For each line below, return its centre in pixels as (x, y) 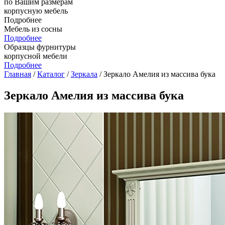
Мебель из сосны (33, 29)
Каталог (51, 74)
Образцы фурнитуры (40, 47)
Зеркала (84, 74)
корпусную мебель (36, 11)
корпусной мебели (36, 56)
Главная (18, 74)
